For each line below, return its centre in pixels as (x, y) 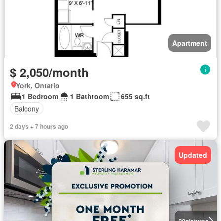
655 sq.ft (135, 96)
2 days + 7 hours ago (39, 126)
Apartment (190, 43)
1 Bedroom (40, 96)
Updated (193, 155)
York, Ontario (38, 85)
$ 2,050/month (49, 72)
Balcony (27, 108)
